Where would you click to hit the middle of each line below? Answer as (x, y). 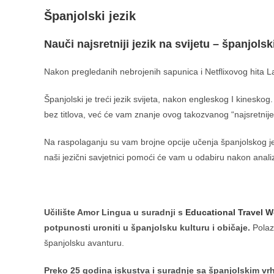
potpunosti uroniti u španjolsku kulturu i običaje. (147, 228)
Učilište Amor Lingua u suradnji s (115, 212)
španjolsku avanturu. (84, 243)
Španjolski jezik (90, 16)
